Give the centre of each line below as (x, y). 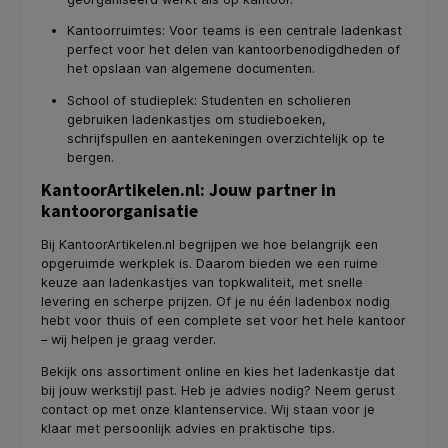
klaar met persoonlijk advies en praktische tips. (188, 428)
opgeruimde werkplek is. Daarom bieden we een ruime (209, 263)
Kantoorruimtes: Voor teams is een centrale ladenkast (234, 31)
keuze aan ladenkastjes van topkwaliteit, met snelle (202, 282)
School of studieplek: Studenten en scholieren (208, 101)
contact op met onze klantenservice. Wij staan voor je (208, 409)
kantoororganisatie (119, 211)
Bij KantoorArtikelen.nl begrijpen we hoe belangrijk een (209, 244)
